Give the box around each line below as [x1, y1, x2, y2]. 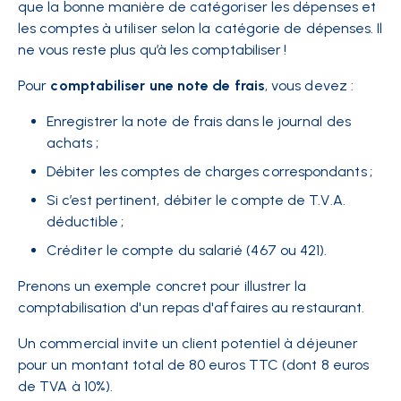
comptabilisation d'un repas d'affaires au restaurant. [18, 299, 365, 317]
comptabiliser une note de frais [50, 77, 265, 95]
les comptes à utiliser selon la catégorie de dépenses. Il [18, 20, 383, 38]
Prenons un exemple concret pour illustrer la [18, 277, 307, 295]
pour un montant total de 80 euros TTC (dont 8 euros [18, 356, 370, 374]
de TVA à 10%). [18, 378, 114, 396]
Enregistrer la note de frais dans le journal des [47, 113, 351, 131]
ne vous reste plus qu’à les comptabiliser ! [18, 41, 287, 59]
